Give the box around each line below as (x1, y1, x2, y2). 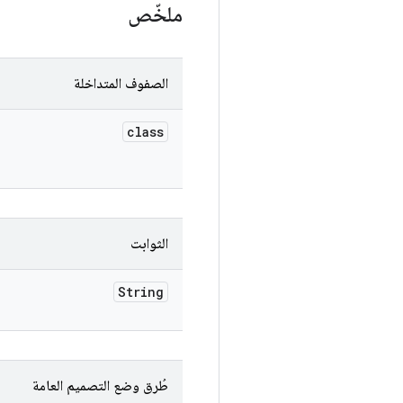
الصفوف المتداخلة (74, 75, 168, 93)
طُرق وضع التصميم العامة (32, 377, 168, 395)
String (118, 283, 164, 300)
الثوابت (130, 235, 168, 253)
